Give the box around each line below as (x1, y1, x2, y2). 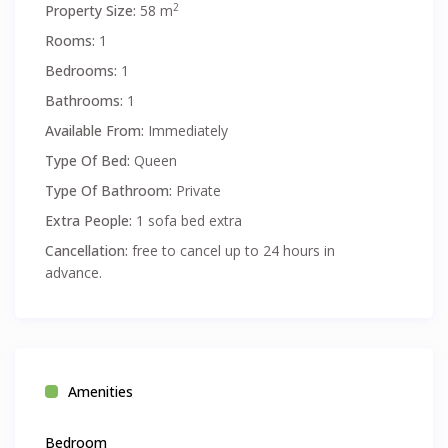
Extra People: (45, 211, 133, 231)
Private (172, 181, 222, 201)
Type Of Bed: (45, 151, 131, 171)
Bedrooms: (45, 61, 118, 81)
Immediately (144, 121, 229, 141)
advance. (45, 263, 103, 283)
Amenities (68, 382, 134, 402)
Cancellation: (45, 241, 129, 261)
